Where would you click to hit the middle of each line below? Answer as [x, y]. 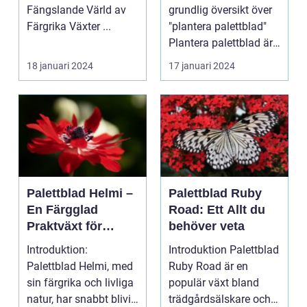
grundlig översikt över [220, 10]
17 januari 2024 [202, 66]
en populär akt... [207, 60]
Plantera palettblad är [221, 43]
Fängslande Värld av [76, 10]
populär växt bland [214, 283]
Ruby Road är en [208, 267]
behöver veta [207, 226]
